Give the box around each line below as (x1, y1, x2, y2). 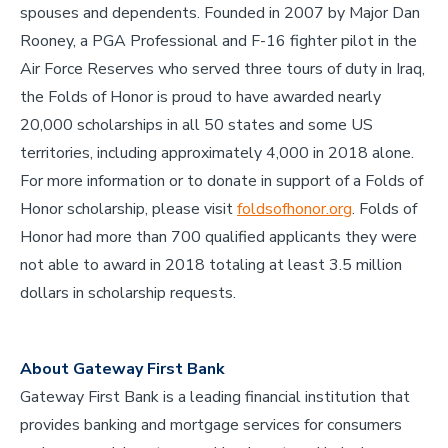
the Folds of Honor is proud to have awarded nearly (20, 85, 381, 108)
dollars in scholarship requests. (20, 281, 236, 304)
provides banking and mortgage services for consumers (20, 413, 402, 436)
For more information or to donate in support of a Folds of (20, 169, 423, 192)
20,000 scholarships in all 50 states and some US (20, 113, 373, 136)
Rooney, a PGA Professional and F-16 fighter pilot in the (20, 29, 417, 52)
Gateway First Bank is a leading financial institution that (20, 385, 410, 408)
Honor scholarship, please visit (20, 197, 237, 220)
